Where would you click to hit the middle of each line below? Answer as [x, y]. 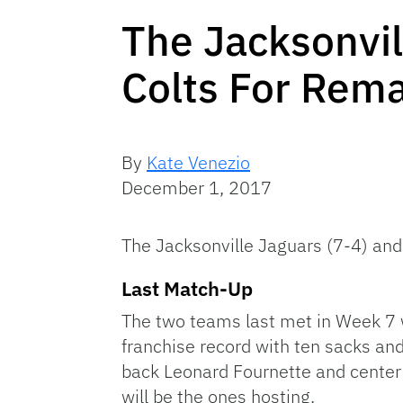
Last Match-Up [187, 288]
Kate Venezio [198, 162]
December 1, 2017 [197, 187]
